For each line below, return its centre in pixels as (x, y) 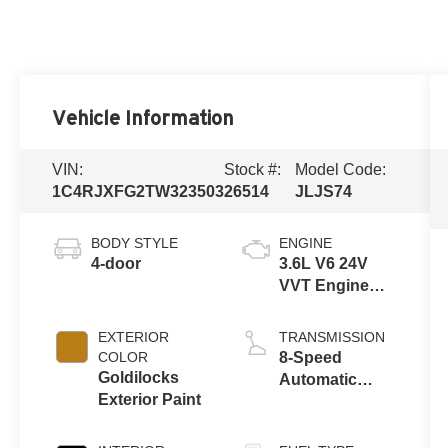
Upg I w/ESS (325, 308)
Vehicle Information (143, 118)
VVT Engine (323, 286)
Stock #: (253, 170)
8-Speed (310, 358)
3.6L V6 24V (323, 264)
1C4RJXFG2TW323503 (138, 192)
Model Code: (341, 170)
